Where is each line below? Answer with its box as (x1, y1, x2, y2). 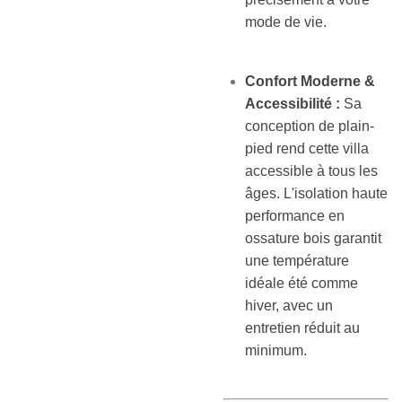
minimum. (245, 343, 307, 358)
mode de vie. (245, 14, 327, 30)
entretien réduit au (245, 320, 360, 336)
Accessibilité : (245, 96, 340, 111)
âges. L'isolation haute (245, 186, 388, 201)
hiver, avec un (245, 298, 333, 313)
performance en (245, 208, 345, 223)
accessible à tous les (245, 163, 378, 179)
